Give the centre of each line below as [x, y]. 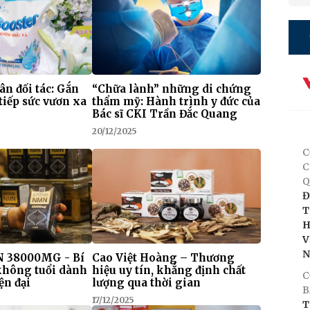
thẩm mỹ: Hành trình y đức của [176, 101]
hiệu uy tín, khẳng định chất [168, 271]
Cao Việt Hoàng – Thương [163, 258]
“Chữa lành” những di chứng [171, 89]
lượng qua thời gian [146, 283]
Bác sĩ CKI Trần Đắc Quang [164, 113]
